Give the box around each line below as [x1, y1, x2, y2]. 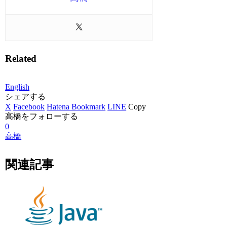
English [5, 82, 30, 91]
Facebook [13, 102, 45, 111]
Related [5, 53, 37, 64]
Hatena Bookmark [47, 102, 106, 111]
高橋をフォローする [5, 111, 79, 121]
